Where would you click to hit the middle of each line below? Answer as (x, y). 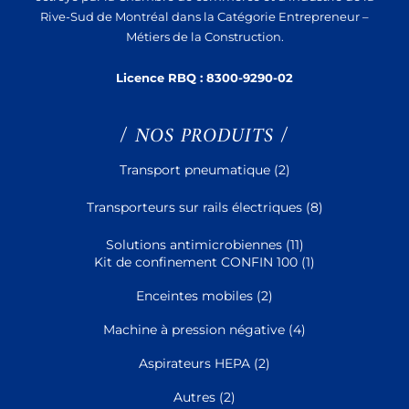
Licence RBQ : (159, 78)
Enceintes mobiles (194, 295)
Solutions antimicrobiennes (194, 244)
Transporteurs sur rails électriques (194, 207)
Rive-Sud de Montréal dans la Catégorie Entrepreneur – (204, 17)
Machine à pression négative (194, 329)
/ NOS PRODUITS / (204, 136)
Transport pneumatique (194, 169)
